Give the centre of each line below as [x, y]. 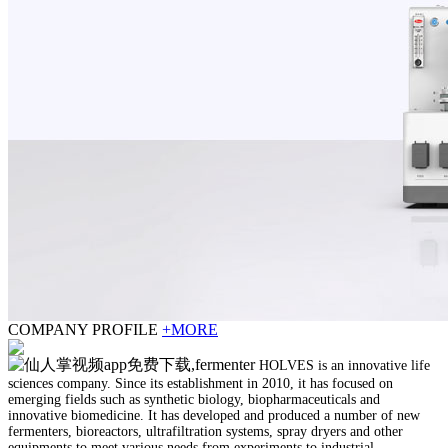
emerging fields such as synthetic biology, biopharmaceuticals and [194, 399]
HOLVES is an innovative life [344, 365]
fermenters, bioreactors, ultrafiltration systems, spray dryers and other [205, 431]
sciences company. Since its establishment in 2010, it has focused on [200, 383]
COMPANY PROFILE [83, 329]
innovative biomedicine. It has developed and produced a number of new [214, 415]
